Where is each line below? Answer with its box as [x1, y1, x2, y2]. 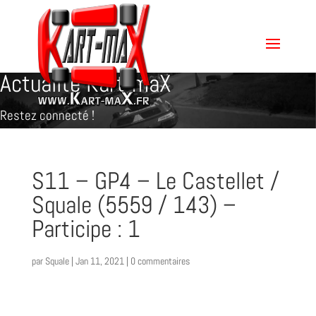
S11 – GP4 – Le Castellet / [31, 166, 279, 196]
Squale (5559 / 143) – [31, 190, 236, 220]
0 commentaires [130, 255, 190, 267]
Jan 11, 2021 [75, 255, 124, 267]
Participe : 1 [31, 214, 140, 244]
